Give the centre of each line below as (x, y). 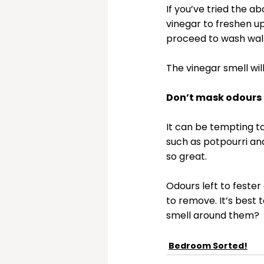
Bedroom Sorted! (208, 246)
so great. (188, 156)
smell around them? (213, 215)
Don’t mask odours (214, 98)
